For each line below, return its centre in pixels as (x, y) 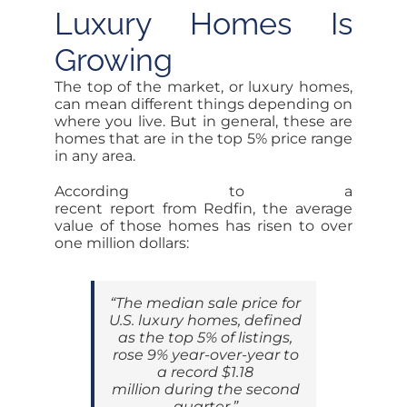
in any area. (94, 156)
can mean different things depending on (203, 104)
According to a (203, 192)
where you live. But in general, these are (203, 122)
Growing (113, 60)
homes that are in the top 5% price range (203, 139)
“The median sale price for (205, 303)
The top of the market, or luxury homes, (203, 87)
